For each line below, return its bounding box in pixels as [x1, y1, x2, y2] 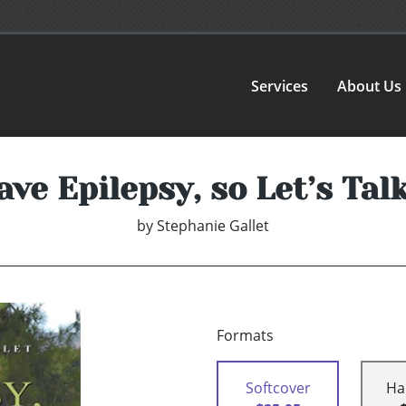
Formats [217, 325, 274, 346]
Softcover [245, 378, 311, 399]
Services [251, 75, 309, 96]
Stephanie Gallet [157, 216, 269, 237]
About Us [337, 75, 402, 96]
